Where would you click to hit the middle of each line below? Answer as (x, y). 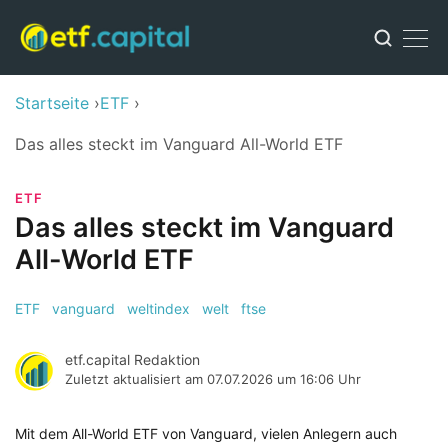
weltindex (158, 308)
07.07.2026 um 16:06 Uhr (284, 379)
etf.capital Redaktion (132, 359)
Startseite (52, 103)
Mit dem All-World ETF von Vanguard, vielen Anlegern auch (206, 433)
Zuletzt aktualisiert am (136, 379)
